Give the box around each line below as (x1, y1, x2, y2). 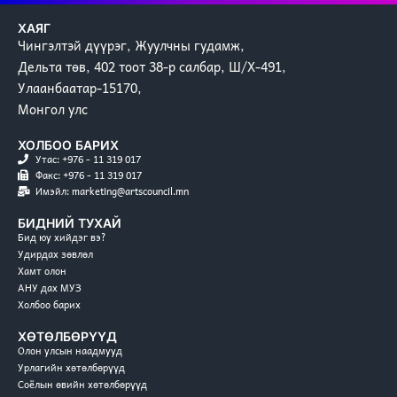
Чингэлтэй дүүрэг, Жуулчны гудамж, (18, 35, 245, 57)
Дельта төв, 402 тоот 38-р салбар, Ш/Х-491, (18, 56, 286, 78)
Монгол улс (18, 98, 88, 121)
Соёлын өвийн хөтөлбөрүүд (18, 376, 147, 392)
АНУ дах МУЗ (18, 279, 82, 295)
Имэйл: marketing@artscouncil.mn (35, 183, 189, 198)
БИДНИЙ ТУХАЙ (18, 214, 121, 230)
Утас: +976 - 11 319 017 (35, 151, 141, 167)
